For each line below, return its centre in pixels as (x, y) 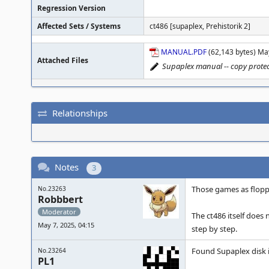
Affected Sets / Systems (79, 26)
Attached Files (63, 60)
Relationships (80, 113)
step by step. (214, 229)
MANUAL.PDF (184, 52)
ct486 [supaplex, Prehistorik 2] (200, 26)
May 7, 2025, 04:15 (66, 225)
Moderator (59, 212)
